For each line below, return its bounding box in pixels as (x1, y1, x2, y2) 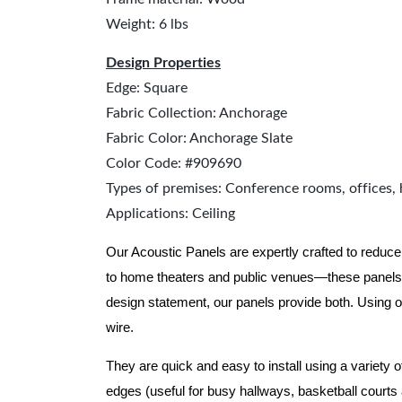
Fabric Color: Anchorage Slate (106, 131, 293, 145)
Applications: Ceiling (106, 206, 235, 221)
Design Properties (106, 56, 221, 70)
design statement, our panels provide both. (106, 295, 357, 310)
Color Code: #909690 (106, 156, 241, 170)
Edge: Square (106, 81, 188, 95)
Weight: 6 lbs (106, 17, 188, 31)
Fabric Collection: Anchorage (106, 106, 287, 120)
